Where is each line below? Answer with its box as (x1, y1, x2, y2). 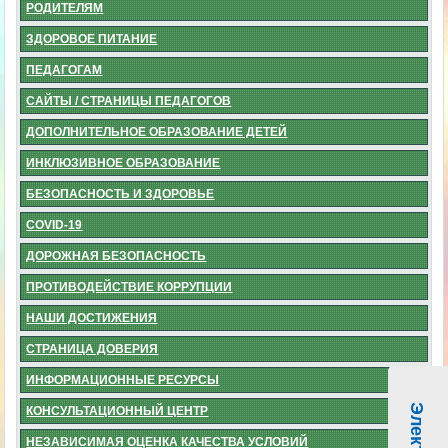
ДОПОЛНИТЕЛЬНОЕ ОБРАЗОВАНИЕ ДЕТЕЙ (26, 125, 288, 140)
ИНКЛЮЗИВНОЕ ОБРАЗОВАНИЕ (26, 156, 221, 171)
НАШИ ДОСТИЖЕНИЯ (26, 311, 158, 326)
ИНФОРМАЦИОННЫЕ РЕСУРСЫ (26, 373, 220, 388)
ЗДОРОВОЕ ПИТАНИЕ (26, 32, 158, 47)
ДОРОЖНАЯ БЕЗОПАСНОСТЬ (26, 249, 207, 264)
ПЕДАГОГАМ (26, 63, 103, 78)
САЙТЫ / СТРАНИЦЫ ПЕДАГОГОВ (26, 94, 232, 109)
